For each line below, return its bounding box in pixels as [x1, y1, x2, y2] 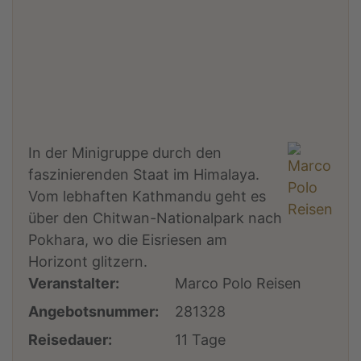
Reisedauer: [28, 330, 113, 348]
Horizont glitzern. [28, 252, 148, 270]
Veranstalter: [28, 274, 120, 292]
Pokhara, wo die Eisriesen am [28, 230, 228, 248]
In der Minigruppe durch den [28, 143, 222, 161]
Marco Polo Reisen [175, 274, 302, 292]
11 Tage [175, 330, 226, 348]
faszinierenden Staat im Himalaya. [28, 165, 260, 183]
